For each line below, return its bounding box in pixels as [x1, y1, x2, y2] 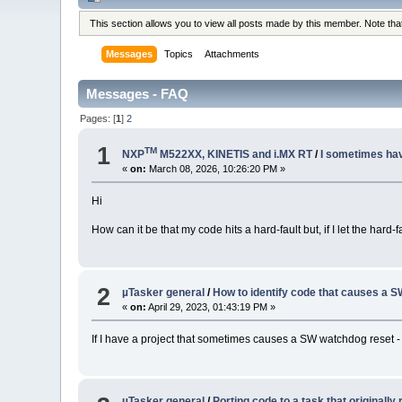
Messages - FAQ [86, 86, 189, 102]
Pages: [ [80, 112, 117, 124]
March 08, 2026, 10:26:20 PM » [146, 163, 286, 175]
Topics [164, 48, 194, 60]
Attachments [205, 48, 260, 60]
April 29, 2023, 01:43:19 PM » [146, 301, 276, 312]
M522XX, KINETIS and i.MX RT [157, 148, 313, 162]
